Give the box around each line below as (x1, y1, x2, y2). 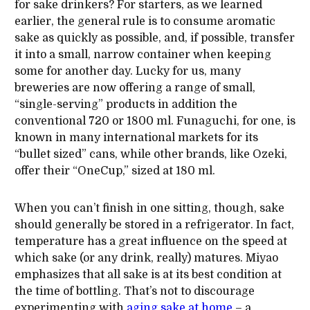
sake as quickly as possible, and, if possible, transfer (14, 31, 295, 44)
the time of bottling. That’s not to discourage (14, 284, 255, 298)
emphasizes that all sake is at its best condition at (14, 268, 282, 281)
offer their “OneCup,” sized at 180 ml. (14, 164, 215, 177)
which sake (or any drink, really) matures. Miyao (14, 251, 278, 264)
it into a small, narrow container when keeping (14, 48, 271, 61)
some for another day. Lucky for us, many (14, 64, 241, 77)
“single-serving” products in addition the (14, 98, 237, 111)
